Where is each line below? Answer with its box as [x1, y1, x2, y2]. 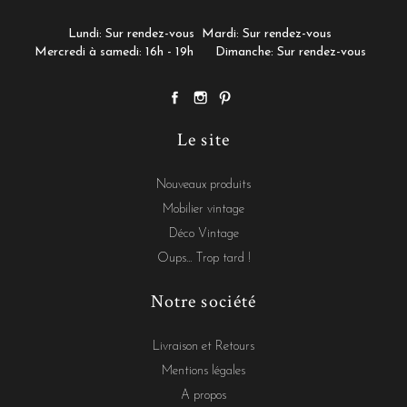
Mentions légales [162, 363, 245, 378]
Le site [177, 127, 230, 152]
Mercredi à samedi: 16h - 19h [34, 45, 208, 59]
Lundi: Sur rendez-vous [68, 26, 194, 41]
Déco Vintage [168, 226, 239, 241]
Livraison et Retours [153, 339, 254, 353]
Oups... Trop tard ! [156, 251, 251, 265]
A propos [181, 388, 226, 402]
